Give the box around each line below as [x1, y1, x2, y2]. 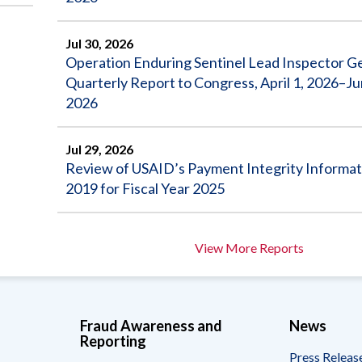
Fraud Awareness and [79, 316, 222, 335]
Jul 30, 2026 [65, 35, 133, 51]
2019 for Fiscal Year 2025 [65, 179, 225, 197]
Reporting [79, 331, 146, 350]
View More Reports [194, 239, 304, 255]
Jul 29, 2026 [65, 141, 133, 157]
